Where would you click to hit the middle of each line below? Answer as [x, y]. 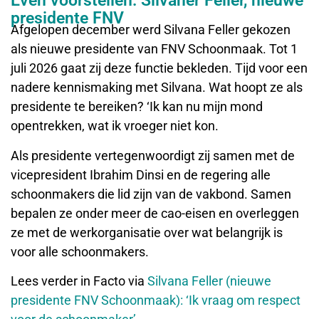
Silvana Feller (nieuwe [209, 281]
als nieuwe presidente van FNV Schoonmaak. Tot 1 [154, 49]
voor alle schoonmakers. [80, 251]
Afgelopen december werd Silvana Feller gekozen [151, 30]
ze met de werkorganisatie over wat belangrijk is [147, 232]
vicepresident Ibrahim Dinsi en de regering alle [141, 174]
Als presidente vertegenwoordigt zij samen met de [153, 155]
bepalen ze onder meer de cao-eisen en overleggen [155, 213]
